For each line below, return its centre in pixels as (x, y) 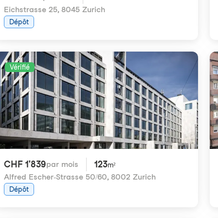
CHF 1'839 (25, 164)
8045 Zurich (83, 9)
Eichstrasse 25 (31, 9)
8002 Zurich (133, 177)
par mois (62, 164)
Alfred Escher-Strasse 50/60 (55, 177)
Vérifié (20, 67)
